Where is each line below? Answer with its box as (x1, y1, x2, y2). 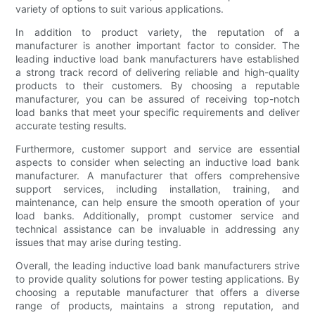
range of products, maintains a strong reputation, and (15, 300, 300, 312)
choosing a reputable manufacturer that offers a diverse (15, 286, 300, 299)
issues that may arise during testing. (15, 236, 182, 249)
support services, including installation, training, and (15, 183, 300, 195)
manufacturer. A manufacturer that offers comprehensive (15, 169, 300, 182)
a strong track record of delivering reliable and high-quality (15, 66, 300, 79)
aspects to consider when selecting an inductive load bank (15, 156, 300, 169)
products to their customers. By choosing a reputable (15, 79, 300, 92)
